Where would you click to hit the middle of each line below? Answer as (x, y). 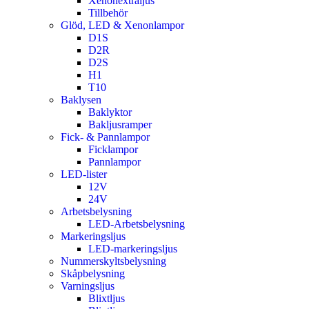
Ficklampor (113, 149)
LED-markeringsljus (133, 248)
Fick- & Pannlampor (105, 137)
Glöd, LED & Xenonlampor (122, 25)
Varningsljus (88, 286)
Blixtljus (107, 298)
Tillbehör (108, 12)
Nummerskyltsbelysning (113, 261)
